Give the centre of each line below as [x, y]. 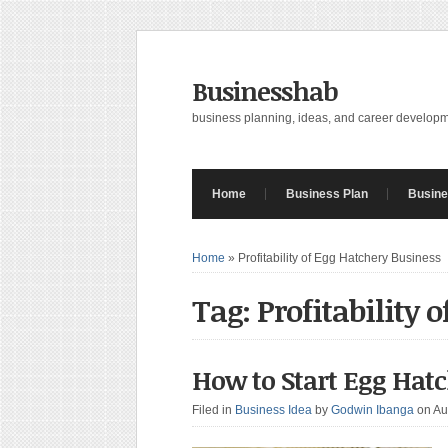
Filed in [213, 410]
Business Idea [273, 410]
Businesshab [265, 91]
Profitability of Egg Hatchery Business [339, 258]
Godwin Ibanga [372, 410]
